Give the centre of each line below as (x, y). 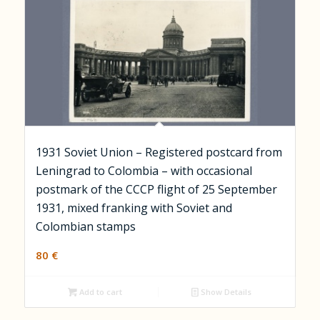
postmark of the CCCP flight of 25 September (156, 190)
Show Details (225, 292)
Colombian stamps (85, 227)
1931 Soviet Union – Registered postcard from (159, 152)
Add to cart (99, 292)
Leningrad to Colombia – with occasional (144, 171)
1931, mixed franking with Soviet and (134, 208)
